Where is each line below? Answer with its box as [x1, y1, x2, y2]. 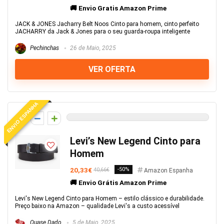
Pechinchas [28, 44, 59, 52]
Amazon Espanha [144, 167, 193, 174]
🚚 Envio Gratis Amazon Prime [70, 4, 166, 12]
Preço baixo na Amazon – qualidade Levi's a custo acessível [15, 202, 179, 209]
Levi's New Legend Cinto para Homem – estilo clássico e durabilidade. [15, 195, 204, 202]
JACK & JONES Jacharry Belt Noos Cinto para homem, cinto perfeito [15, 20, 199, 27]
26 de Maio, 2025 [68, 44, 116, 52]
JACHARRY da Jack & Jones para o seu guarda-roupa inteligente [15, 28, 190, 35]
